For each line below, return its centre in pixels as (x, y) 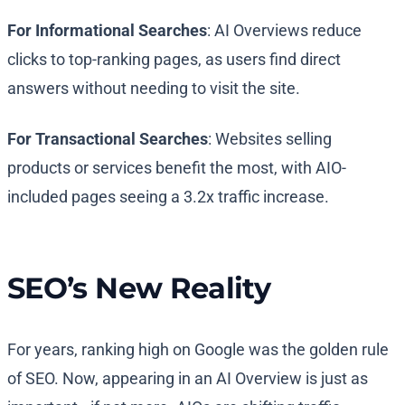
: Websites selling (270, 139)
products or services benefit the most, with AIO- (177, 168)
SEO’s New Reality (139, 288)
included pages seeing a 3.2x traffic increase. (168, 197)
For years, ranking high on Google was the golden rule (198, 350)
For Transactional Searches (108, 139)
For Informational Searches (107, 31)
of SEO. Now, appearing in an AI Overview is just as (188, 379)
